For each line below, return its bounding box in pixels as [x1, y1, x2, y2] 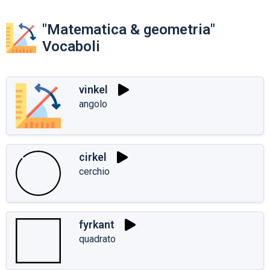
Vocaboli [42, 37, 100, 55]
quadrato [79, 233, 116, 245]
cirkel [79, 151, 107, 164]
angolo [79, 98, 107, 110]
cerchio [79, 165, 110, 177]
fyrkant [79, 218, 115, 231]
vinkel [79, 83, 108, 96]
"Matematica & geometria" [42, 20, 215, 38]
